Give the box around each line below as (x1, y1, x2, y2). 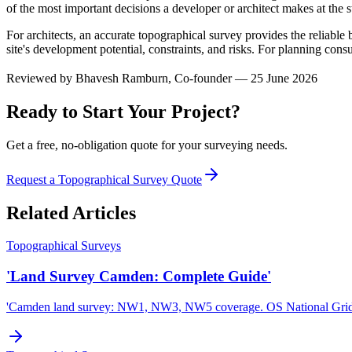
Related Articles (6, 202, 136, 223)
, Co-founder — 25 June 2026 (168, 71, 317, 85)
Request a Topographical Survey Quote (6, 172, 202, 186)
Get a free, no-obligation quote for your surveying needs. (6, 137, 288, 152)
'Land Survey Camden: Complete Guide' (6, 268, 271, 285)
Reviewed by (6, 71, 72, 85)
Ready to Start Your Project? (6, 101, 240, 122)
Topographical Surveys (6, 239, 121, 253)
